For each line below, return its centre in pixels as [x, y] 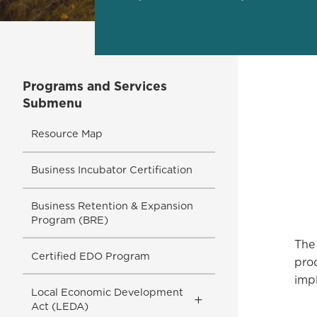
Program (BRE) [69, 220]
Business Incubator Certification [111, 170]
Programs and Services [95, 86]
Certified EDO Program [90, 255]
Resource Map [67, 134]
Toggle [225, 298]
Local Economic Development [107, 292]
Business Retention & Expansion [112, 206]
